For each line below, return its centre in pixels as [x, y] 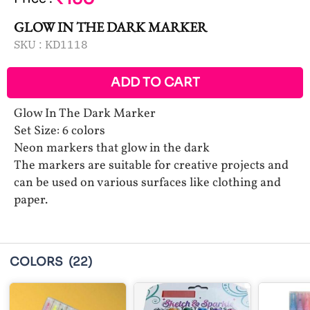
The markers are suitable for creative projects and [151, 165]
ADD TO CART [155, 82]
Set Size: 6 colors [60, 131]
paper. [31, 200]
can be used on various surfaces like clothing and [147, 183]
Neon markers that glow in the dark [112, 148]
